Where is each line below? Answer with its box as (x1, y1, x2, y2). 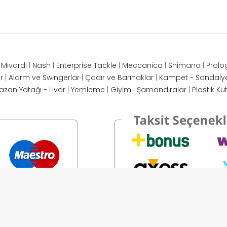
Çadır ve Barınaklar (85, 72, 154, 83)
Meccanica (122, 60, 163, 70)
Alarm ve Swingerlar (8, 72, 80, 83)
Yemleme (71, 84, 105, 95)
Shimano (168, 60, 201, 70)
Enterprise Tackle (56, 60, 117, 70)
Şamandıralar (137, 84, 186, 95)
